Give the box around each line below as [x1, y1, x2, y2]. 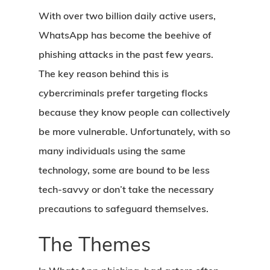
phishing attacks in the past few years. [39, 48, 213, 60]
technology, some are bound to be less [39, 164, 210, 176]
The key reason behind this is [39, 67, 169, 80]
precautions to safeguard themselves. [39, 202, 211, 215]
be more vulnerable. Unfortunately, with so [39, 125, 230, 137]
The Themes [39, 231, 151, 259]
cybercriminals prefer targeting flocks [39, 87, 208, 99]
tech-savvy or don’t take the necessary [39, 183, 214, 195]
